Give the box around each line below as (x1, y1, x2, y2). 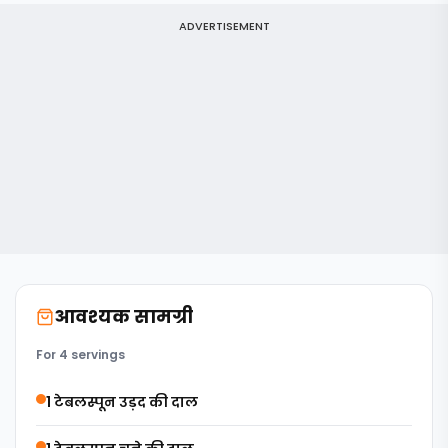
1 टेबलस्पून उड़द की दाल (46, 392, 198, 412)
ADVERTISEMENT (178, 18, 270, 34)
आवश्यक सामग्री (54, 304, 193, 329)
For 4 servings (36, 346, 125, 363)
